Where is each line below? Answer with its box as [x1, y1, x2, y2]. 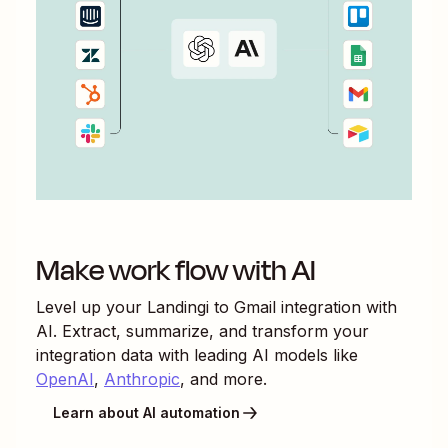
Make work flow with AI [36, 248, 316, 292]
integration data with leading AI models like [36, 344, 358, 365]
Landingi [147, 296, 209, 317]
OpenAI [36, 368, 94, 389]
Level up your [36, 296, 147, 317]
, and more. [180, 368, 267, 389]
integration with [276, 296, 397, 317]
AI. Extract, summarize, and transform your [36, 320, 369, 341]
